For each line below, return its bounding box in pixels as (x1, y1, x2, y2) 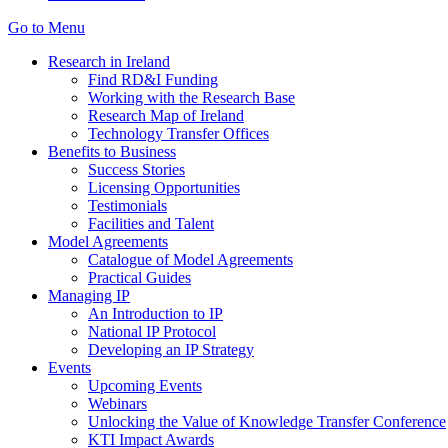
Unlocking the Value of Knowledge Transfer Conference (88, 413, 446, 430)
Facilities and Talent (88, 215, 214, 232)
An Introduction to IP (88, 305, 223, 322)
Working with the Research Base (88, 89, 295, 106)
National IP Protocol (88, 323, 216, 340)
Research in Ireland (48, 53, 170, 70)
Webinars (88, 395, 147, 412)
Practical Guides (88, 269, 191, 286)
